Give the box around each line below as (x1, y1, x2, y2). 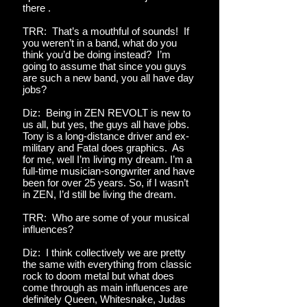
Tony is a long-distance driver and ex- (23, 130, 189, 142)
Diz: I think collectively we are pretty (23, 247, 186, 258)
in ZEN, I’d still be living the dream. (23, 188, 176, 200)
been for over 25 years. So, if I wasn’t (23, 177, 188, 188)
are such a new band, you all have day (23, 72, 194, 84)
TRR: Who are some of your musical (23, 212, 189, 223)
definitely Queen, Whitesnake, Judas (23, 293, 186, 305)
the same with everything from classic (23, 258, 192, 270)
